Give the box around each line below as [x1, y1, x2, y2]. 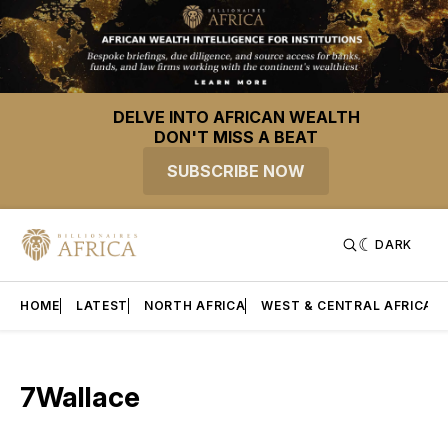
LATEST [75, 298, 129, 314]
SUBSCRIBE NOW [167, 161, 305, 182]
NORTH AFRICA [144, 298, 246, 314]
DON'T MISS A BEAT [154, 127, 318, 148]
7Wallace [20, 380, 140, 415]
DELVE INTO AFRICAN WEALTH [112, 107, 360, 128]
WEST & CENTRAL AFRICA [261, 298, 434, 314]
